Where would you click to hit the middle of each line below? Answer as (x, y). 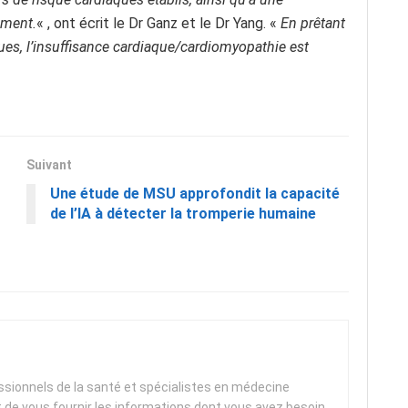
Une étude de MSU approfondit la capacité (195, 194)
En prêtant (313, 24)
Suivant (49, 165)
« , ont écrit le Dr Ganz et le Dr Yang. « (158, 24)
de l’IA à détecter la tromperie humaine (183, 214)
